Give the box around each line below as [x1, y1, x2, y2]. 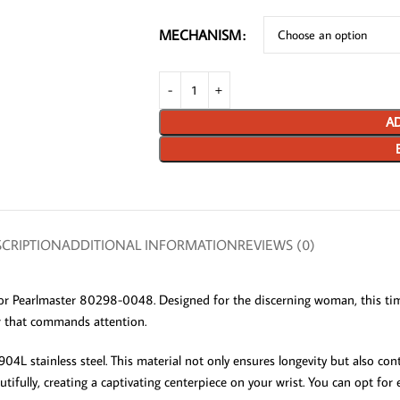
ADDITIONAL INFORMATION [61, 235, 237, 254]
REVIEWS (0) [237, 235, 315, 254]
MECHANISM [158, 25, 241, 44]
